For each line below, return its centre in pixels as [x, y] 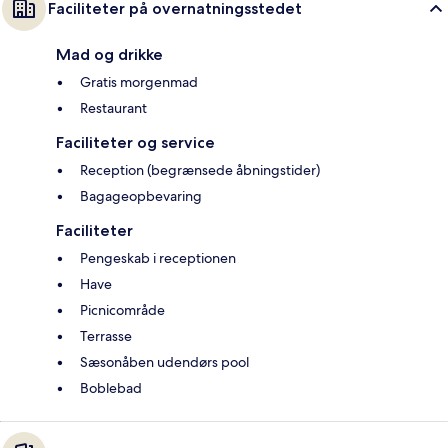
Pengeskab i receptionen [158, 258]
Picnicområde [122, 310]
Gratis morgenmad [139, 82]
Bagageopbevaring [141, 196]
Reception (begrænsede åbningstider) [200, 170]
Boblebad [111, 388]
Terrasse [106, 336]
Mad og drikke [109, 55]
